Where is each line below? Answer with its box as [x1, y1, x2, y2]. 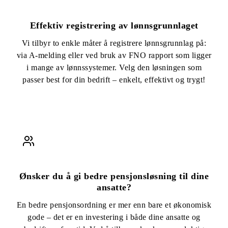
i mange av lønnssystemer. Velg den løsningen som [26, 63, 202, 72]
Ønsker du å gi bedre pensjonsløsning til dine [19, 170, 209, 181]
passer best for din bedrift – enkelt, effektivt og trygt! [22, 75, 206, 84]
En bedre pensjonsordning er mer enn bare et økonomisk [16, 200, 212, 209]
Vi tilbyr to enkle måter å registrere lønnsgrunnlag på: [21, 38, 207, 47]
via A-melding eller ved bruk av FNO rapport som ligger [16, 50, 212, 60]
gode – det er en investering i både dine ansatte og [27, 212, 201, 221]
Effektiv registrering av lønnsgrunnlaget [30, 20, 198, 31]
